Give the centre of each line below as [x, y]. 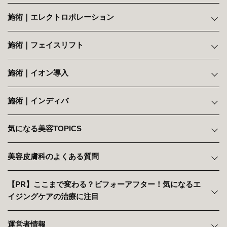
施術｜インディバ [38, 101]
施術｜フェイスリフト [46, 45]
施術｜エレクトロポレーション [61, 17]
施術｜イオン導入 [38, 73]
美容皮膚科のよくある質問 [53, 156]
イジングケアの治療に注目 [53, 196]
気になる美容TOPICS [45, 128]
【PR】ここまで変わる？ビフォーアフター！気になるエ [104, 184]
